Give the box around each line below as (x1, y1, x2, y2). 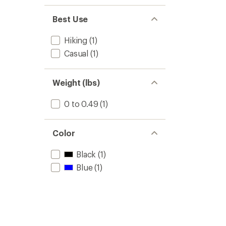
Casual (64, 48, 89, 58)
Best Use (52, 14, 88, 24)
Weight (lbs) (52, 78, 100, 87)
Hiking (64, 35, 88, 45)
